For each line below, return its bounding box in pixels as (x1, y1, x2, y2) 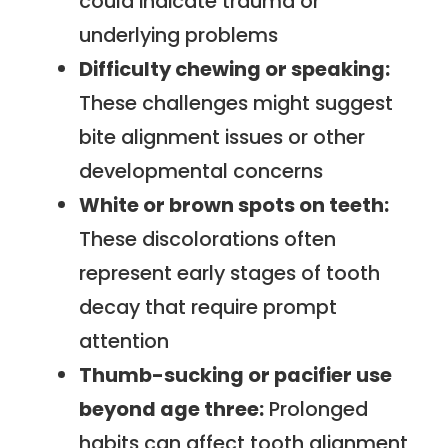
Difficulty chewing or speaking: (79, 55, 391, 84)
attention (79, 327, 170, 356)
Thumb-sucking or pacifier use (79, 361, 393, 390)
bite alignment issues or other (79, 123, 366, 152)
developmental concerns (79, 157, 324, 186)
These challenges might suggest (79, 89, 394, 118)
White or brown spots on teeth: (79, 191, 390, 220)
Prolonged (264, 395, 369, 424)
